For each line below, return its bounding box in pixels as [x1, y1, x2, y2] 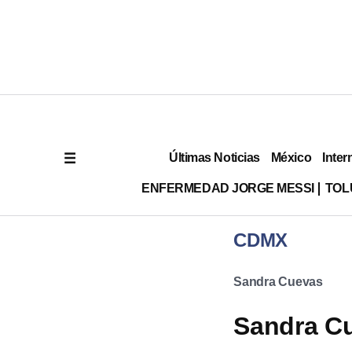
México [270, 150, 312, 164]
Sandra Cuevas [233, 275, 323, 288]
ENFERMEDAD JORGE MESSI [141, 181, 314, 195]
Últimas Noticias [169, 150, 260, 164]
